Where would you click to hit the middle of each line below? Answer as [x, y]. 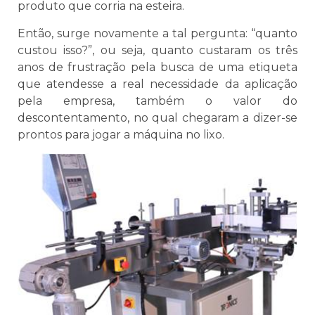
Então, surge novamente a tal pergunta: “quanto [157, 33]
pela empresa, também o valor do [157, 101]
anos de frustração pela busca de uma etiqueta [157, 67]
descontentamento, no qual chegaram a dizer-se [157, 117]
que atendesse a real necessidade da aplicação [157, 84]
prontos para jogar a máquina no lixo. [121, 134]
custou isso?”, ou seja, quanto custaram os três [157, 50]
